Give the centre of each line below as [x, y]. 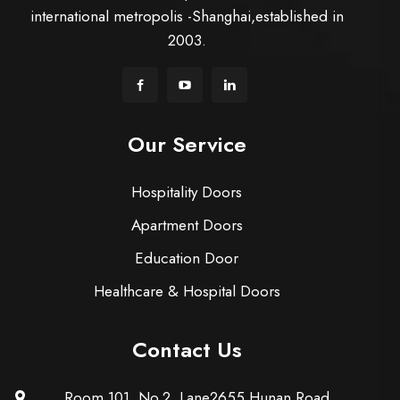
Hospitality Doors [187, 192]
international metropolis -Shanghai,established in [187, 16]
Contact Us [187, 350]
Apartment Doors [187, 225]
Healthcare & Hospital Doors [187, 291]
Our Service [187, 144]
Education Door [187, 258]
